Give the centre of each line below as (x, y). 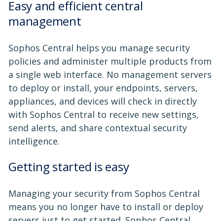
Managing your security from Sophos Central (104, 193)
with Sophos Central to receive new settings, (104, 114)
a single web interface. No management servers (110, 74)
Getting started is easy (69, 166)
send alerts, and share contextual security (98, 128)
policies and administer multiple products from (110, 61)
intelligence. (34, 141)
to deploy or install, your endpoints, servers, (103, 88)
